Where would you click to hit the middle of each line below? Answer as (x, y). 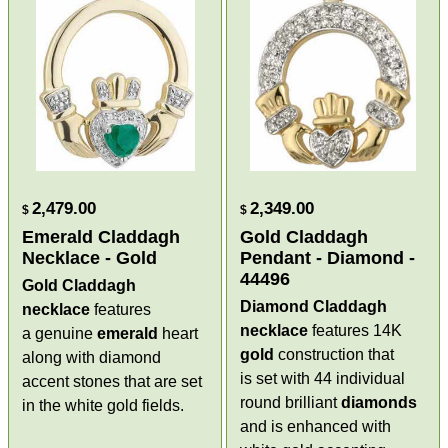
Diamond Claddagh (313, 307)
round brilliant (290, 403)
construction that (334, 355)
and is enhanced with (315, 427)
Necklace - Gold (90, 258)
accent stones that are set (112, 382)
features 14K (355, 331)
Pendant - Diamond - (327, 258)
